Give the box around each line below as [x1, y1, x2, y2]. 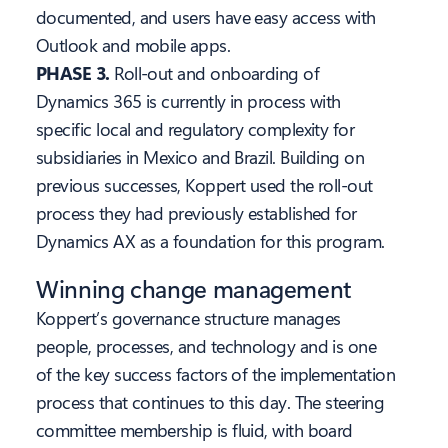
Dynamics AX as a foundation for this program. [36, 229, 385, 254]
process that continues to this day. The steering [36, 390, 385, 415]
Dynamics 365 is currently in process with [36, 89, 341, 114]
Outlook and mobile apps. [36, 33, 231, 58]
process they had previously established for [36, 201, 357, 226]
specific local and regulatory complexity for [36, 117, 355, 142]
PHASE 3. [36, 61, 115, 86]
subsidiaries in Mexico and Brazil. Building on [36, 145, 365, 170]
